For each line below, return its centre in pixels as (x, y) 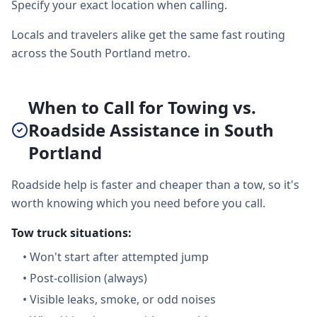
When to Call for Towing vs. (142, 107)
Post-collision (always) (88, 278)
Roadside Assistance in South (151, 130)
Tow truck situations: (71, 233)
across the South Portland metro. (101, 53)
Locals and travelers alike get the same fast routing (148, 35)
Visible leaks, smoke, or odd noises (123, 299)
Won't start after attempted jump (119, 257)
